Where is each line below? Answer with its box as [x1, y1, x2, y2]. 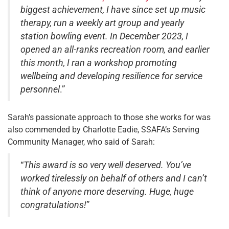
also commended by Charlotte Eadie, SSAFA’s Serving [8, 125, 199, 135]
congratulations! [20, 200, 86, 211]
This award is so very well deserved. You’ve [24, 160, 191, 171]
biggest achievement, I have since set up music [20, 5, 205, 15]
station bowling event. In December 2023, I [20, 31, 188, 42]
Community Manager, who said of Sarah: [8, 137, 155, 147]
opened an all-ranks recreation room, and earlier [20, 44, 210, 55]
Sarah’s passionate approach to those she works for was [8, 112, 211, 123]
